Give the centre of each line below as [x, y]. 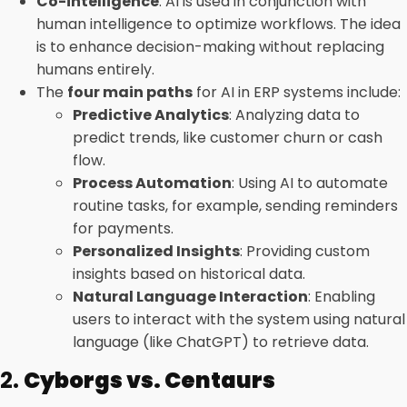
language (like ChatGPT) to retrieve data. [221, 342]
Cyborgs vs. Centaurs [149, 380]
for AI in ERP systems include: [297, 92]
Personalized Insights [156, 251]
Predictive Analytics [151, 115]
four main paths [130, 92]
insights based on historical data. [189, 274]
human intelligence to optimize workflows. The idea [218, 24]
